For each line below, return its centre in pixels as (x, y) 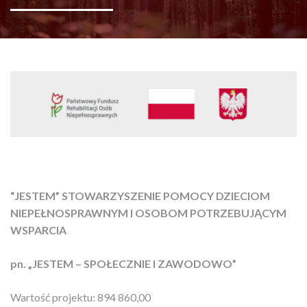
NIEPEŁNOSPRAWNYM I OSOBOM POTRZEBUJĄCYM (148, 213)
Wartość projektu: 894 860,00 (81, 297)
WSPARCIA (39, 230)
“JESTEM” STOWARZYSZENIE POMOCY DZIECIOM (140, 196)
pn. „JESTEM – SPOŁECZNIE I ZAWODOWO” (123, 264)
